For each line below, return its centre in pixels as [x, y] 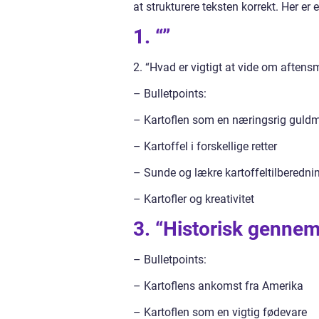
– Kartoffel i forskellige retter [205, 147]
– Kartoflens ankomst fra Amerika [218, 286]
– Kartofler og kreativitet [194, 199]
